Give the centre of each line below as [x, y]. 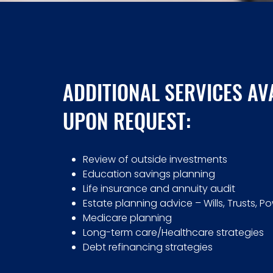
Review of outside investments [155, 159]
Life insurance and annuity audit [159, 189]
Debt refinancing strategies [148, 247]
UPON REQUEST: [127, 120]
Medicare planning [128, 218]
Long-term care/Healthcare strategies [174, 232]
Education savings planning [149, 174]
